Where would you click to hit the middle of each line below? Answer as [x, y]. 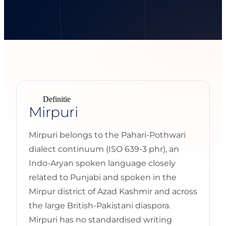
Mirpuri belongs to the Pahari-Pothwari [107, 135]
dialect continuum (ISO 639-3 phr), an [104, 149]
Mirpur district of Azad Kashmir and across [113, 191]
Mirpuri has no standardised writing [100, 219]
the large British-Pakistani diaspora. [100, 205]
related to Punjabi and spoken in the [103, 177]
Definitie [57, 99]
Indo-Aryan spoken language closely [102, 163]
